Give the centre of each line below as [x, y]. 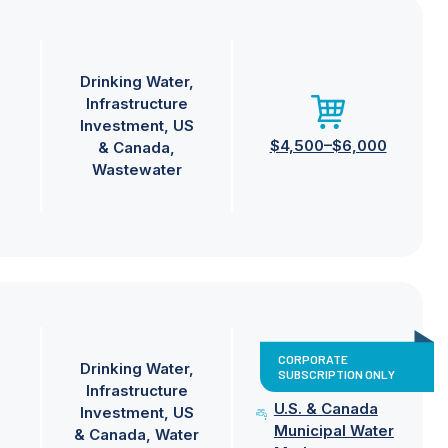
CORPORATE [313, 359]
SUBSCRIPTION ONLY [336, 374]
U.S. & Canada [325, 409]
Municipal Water [333, 431]
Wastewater [136, 169]
